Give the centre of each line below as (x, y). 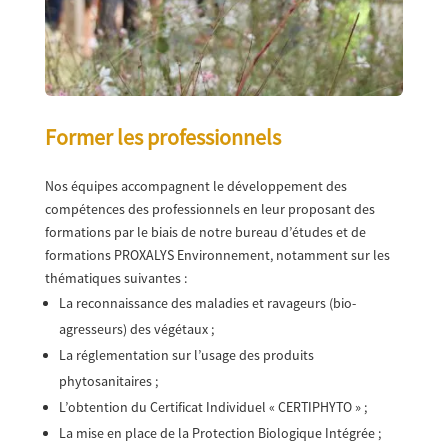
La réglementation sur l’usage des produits (186, 354)
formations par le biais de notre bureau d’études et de (205, 231)
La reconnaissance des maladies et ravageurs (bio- (207, 302)
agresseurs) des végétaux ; (136, 328)
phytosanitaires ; (108, 380)
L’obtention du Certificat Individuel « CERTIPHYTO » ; (212, 406)
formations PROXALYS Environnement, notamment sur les (217, 254)
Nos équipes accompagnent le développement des (195, 185)
